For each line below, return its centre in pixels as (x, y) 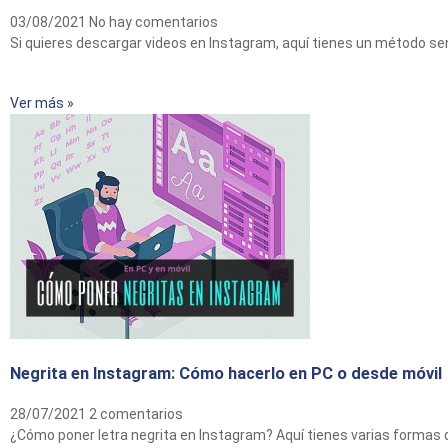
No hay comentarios (153, 22)
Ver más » (42, 102)
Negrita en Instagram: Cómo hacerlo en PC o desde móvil (226, 374)
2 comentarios (136, 414)
